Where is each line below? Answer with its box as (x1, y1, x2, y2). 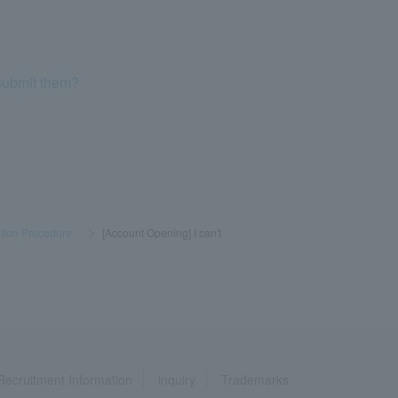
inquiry (158, 370, 195, 388)
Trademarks (221, 370, 289, 388)
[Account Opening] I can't (101, 224, 221, 240)
